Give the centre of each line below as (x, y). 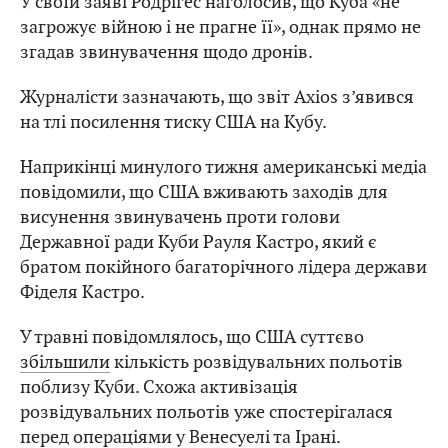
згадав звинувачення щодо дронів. (166, 52)
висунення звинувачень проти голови (180, 217)
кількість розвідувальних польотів (256, 362)
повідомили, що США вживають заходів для (204, 192)
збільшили (65, 362)
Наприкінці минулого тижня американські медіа (223, 167)
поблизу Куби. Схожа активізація (159, 387)
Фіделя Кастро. (82, 292)
